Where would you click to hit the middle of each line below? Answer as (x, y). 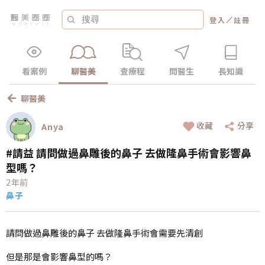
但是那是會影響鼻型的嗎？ (59, 256)
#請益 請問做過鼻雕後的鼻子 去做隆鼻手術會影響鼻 (129, 153)
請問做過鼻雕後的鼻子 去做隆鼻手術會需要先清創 (104, 233)
